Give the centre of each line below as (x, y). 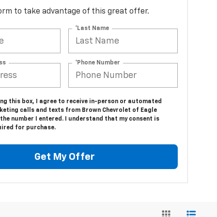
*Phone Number (98, 63)
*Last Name (92, 28)
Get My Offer (64, 157)
